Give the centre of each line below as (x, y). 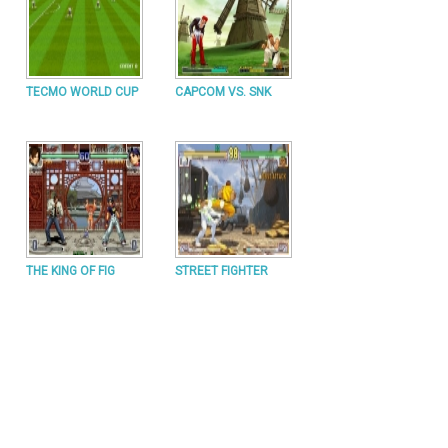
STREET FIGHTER (221, 271)
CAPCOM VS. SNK (223, 92)
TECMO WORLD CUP (82, 92)
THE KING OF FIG (70, 271)
